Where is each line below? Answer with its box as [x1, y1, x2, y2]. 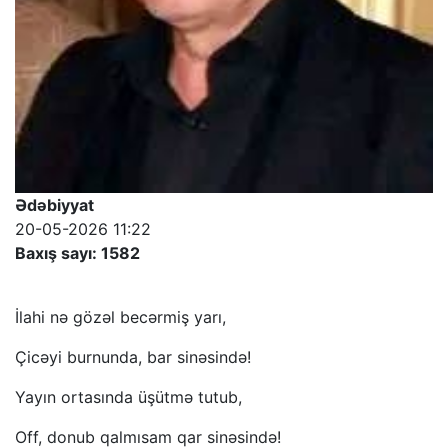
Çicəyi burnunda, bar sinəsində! [15, 347, 251, 368]
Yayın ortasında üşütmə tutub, [15, 387, 242, 408]
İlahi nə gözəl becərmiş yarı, [15, 307, 226, 328]
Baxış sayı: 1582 [15, 243, 140, 264]
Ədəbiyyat [15, 195, 94, 216]
